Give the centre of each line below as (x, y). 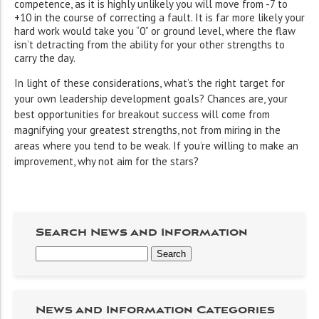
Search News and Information (142, 233)
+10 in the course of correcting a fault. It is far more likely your (159, 18)
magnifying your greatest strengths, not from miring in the (147, 130)
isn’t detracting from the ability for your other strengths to (150, 45)
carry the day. (45, 58)
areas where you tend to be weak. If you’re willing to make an (156, 146)
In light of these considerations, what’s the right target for (150, 83)
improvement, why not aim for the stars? (106, 162)
